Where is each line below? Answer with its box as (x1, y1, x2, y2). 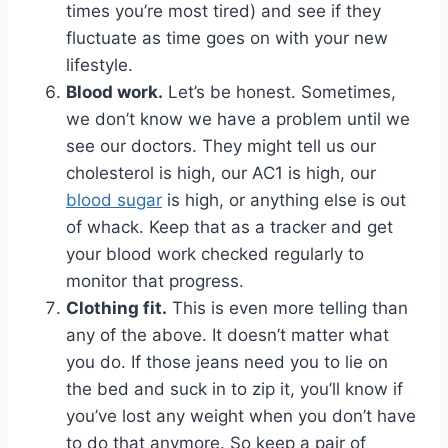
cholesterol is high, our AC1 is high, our (66, 163, 376, 184)
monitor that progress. (66, 271, 244, 292)
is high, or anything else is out (162, 190, 406, 211)
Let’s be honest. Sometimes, (163, 82, 396, 103)
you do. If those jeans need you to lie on (66, 352, 388, 373)
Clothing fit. (66, 298, 167, 319)
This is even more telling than (167, 298, 408, 319)
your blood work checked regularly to (66, 244, 364, 265)
